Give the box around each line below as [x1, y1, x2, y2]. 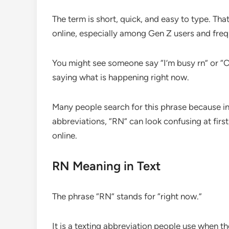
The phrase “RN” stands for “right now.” [52, 191, 202, 201]
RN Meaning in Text [52, 158, 161, 173]
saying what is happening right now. [52, 72, 189, 82]
